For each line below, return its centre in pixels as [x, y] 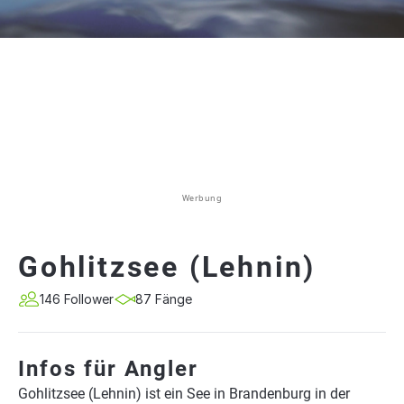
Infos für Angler [108, 369]
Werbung [202, 198]
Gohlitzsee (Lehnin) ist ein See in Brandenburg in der [184, 394]
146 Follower [77, 299]
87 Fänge [164, 299]
